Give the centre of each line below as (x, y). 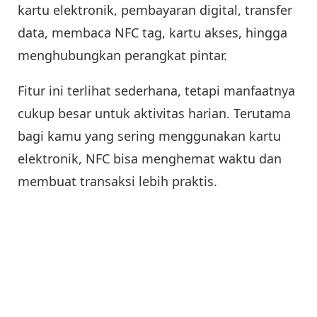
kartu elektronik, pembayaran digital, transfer (155, 10)
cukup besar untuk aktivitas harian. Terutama (154, 114)
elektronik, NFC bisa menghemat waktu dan (150, 159)
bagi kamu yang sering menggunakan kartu (149, 136)
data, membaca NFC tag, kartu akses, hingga (152, 33)
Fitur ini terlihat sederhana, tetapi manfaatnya (156, 91)
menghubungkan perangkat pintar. (122, 56)
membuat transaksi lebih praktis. (117, 181)
